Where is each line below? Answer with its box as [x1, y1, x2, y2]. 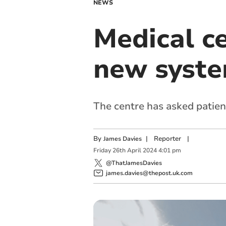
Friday [93, 146, 111, 155]
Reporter [153, 134, 181, 143]
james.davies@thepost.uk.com [105, 168, 193, 177]
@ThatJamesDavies [105, 158, 162, 167]
